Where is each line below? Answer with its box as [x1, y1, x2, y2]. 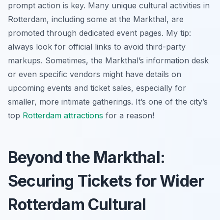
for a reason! [103, 110, 154, 120]
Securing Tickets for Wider [8, 171, 204, 191]
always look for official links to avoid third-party [8, 41, 186, 52]
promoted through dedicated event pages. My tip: [8, 27, 191, 38]
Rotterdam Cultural [8, 194, 146, 214]
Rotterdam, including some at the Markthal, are [8, 14, 184, 24]
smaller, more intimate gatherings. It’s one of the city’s [8, 96, 208, 107]
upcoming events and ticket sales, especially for [8, 82, 186, 93]
